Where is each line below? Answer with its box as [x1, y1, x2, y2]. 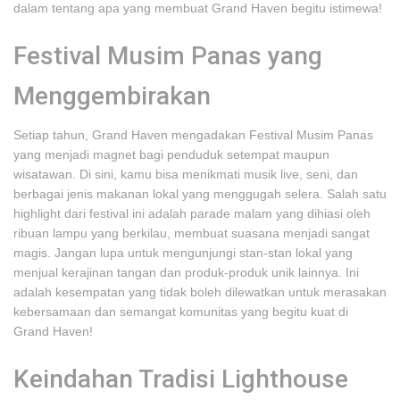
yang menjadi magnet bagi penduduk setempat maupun [13, 147, 329, 162]
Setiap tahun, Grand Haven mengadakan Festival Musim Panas [13, 128, 373, 142]
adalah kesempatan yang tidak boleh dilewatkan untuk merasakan [13, 285, 387, 299]
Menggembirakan [13, 81, 211, 111]
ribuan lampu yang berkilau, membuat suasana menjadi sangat [13, 226, 370, 240]
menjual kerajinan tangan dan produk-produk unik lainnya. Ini [13, 265, 359, 279]
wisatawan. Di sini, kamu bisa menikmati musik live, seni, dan [13, 167, 358, 181]
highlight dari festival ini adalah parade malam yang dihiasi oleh [13, 206, 371, 221]
